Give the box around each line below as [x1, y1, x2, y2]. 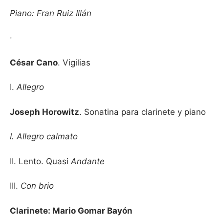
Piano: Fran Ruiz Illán [10, 8, 94, 18]
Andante [71, 156, 105, 166]
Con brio [21, 181, 54, 191]
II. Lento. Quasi [10, 156, 71, 166]
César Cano [10, 57, 58, 67]
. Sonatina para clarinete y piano [79, 107, 206, 117]
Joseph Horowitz [10, 107, 79, 117]
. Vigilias [58, 57, 90, 67]
